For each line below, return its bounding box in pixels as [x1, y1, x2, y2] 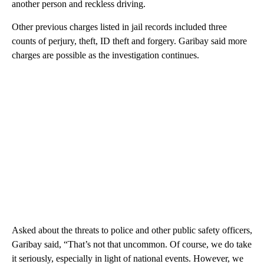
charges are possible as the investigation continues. [12, 50, 199, 61]
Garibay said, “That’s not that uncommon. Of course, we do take [12, 239, 252, 250]
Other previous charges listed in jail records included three [12, 22, 227, 32]
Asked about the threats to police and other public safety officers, [12, 225, 252, 236]
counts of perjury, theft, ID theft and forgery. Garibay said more [12, 36, 247, 47]
